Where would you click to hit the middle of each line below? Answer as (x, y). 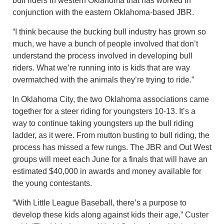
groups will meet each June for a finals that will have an (110, 159)
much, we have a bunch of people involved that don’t (105, 43)
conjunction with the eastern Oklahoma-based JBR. (103, 12)
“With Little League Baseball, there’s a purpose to (99, 202)
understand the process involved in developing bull (102, 55)
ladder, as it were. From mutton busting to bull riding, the (111, 135)
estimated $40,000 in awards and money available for (107, 171)
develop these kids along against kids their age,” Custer (110, 214)
